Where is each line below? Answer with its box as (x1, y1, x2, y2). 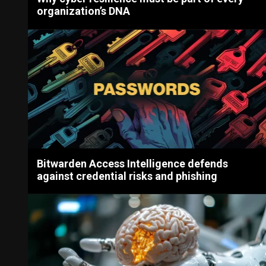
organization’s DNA (37, 5, 131, 18)
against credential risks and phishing (37, 170, 218, 183)
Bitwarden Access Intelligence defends (37, 157, 229, 170)
